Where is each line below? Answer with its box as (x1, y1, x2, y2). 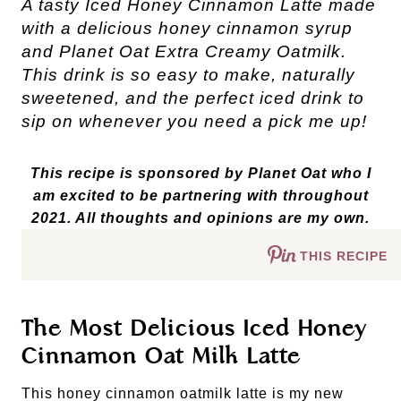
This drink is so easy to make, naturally (21, 65, 355, 84)
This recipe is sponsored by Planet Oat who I (30, 166, 371, 181)
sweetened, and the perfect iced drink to (21, 89, 364, 107)
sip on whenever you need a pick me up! (21, 112, 367, 131)
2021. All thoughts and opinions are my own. (31, 210, 370, 226)
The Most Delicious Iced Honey (21, 315, 367, 342)
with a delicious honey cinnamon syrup (21, 19, 353, 38)
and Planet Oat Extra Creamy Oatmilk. (21, 42, 346, 61)
